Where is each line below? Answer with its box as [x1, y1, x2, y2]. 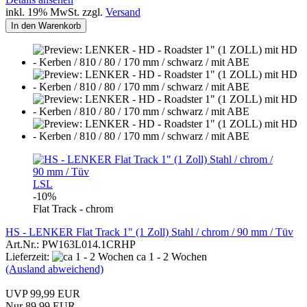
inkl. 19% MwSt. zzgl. [5, 5, 106, 18]
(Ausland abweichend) [5, 262, 103, 275]
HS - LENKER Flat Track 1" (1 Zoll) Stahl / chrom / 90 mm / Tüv [5, 225, 293, 238]
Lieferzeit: [5, 250, 52, 262]
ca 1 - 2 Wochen [134, 250, 207, 262]
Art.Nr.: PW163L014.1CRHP [5, 238, 136, 250]
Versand [106, 5, 140, 18]
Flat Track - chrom [33, 202, 113, 214]
